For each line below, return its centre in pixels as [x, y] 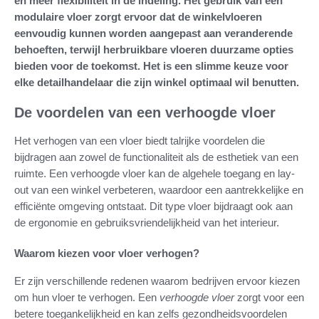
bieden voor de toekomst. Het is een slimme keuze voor [151, 66]
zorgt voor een [269, 297]
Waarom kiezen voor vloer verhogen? [107, 253]
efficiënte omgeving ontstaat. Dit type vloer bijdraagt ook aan [153, 206]
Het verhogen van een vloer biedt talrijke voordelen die [140, 140]
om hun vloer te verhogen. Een [87, 297]
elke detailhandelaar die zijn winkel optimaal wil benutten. [157, 82]
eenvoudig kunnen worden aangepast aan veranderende [153, 33]
